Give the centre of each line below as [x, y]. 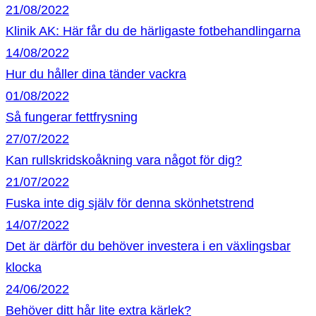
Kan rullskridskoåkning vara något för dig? [124, 160]
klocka [24, 267]
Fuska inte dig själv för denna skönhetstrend [130, 203]
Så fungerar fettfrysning [72, 117]
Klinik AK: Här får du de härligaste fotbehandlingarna [153, 31]
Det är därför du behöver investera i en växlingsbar [148, 246]
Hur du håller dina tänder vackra [96, 74]
